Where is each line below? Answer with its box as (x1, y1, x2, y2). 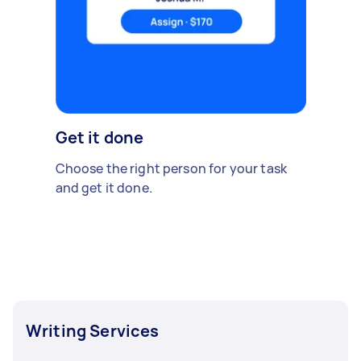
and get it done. (55, 178, 152, 197)
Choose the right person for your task (55, 159, 288, 177)
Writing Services (26, 319, 160, 342)
